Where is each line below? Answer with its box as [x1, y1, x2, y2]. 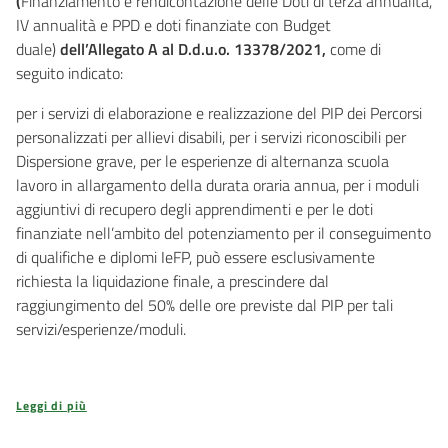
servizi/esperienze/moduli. [16, 317, 186, 341]
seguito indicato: [16, 61, 123, 85]
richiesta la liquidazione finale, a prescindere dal [16, 269, 329, 293]
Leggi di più [16, 396, 87, 415]
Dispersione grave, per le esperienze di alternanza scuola [16, 149, 389, 173]
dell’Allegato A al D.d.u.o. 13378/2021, [60, 37, 330, 61]
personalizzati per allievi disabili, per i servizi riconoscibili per [16, 125, 406, 149]
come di [330, 37, 381, 61]
